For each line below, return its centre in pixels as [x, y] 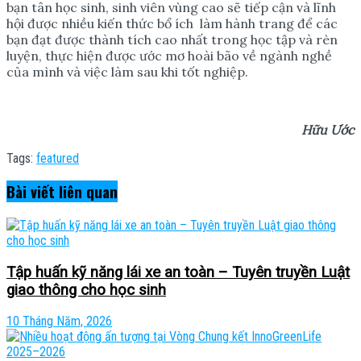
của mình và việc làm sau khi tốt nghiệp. [127, 71]
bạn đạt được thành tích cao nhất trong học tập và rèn [172, 39]
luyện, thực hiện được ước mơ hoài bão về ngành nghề [169, 55]
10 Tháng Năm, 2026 [59, 322]
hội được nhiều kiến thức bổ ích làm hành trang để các [172, 23]
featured [58, 158]
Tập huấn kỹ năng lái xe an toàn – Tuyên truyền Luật [178, 272]
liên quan [86, 192]
